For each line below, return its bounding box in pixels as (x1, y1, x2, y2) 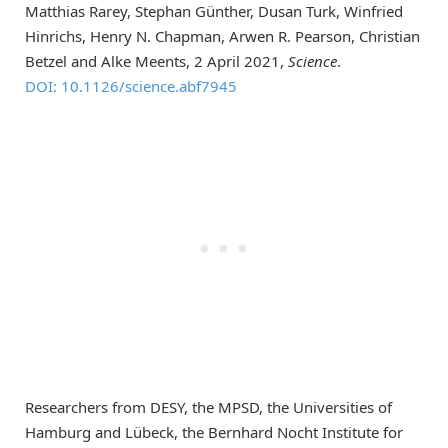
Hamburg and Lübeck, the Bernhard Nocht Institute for (25, 421, 403, 442)
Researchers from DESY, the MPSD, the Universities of (25, 396, 392, 417)
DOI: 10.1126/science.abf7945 (25, 75, 237, 96)
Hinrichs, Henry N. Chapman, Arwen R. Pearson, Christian (25, 25, 420, 46)
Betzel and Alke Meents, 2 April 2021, (25, 50, 288, 71)
